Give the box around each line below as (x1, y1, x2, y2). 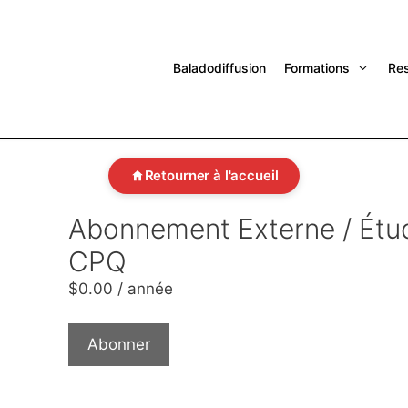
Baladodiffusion (173, 60, 267, 76)
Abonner (87, 335, 150, 354)
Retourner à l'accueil (144, 167, 279, 185)
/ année (117, 279, 173, 298)
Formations (284, 60, 351, 76)
